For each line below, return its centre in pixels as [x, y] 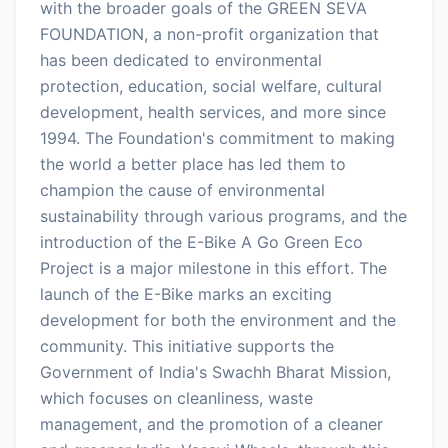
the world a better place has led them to [193, 163]
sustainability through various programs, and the [223, 215]
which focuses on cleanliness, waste [176, 397]
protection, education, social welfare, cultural [211, 85]
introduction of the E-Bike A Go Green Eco [201, 241]
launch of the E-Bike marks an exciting [186, 293]
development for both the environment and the [218, 319]
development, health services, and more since [213, 111]
